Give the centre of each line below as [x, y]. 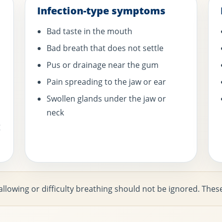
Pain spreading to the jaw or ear [107, 82]
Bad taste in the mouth [90, 31]
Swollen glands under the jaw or [107, 99]
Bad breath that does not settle [105, 48]
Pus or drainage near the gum [103, 65]
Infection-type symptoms [102, 11]
